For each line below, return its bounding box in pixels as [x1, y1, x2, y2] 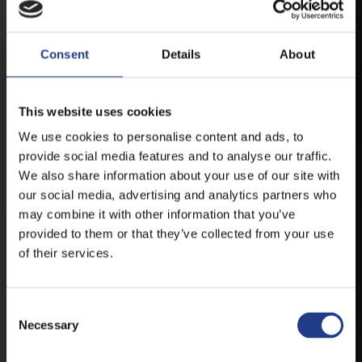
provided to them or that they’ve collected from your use [19, 226, 334, 241]
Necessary [19, 318, 78, 332]
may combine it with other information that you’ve [19, 207, 296, 221]
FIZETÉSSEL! [132, 314, 180, 331]
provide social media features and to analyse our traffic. [19, 149, 332, 163]
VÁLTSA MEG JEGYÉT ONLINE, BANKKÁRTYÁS [132, 296, 312, 314]
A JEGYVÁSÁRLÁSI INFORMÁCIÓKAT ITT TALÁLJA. [132, 343, 280, 356]
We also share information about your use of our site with [19, 168, 340, 183]
